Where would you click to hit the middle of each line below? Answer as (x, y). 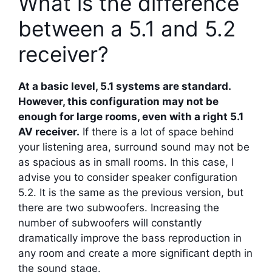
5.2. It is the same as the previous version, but (131, 193)
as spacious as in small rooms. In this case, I (126, 162)
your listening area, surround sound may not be (134, 147)
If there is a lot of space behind (157, 132)
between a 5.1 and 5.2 (127, 29)
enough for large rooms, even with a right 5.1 (131, 117)
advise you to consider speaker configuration (128, 178)
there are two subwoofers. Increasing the (119, 208)
